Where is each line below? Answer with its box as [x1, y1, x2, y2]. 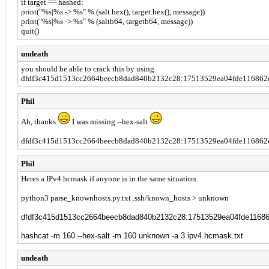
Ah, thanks [21, 116, 58, 126]
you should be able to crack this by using [21, 64, 154, 73]
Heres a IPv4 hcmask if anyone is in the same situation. [21, 174, 198, 183]
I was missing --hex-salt [70, 116, 150, 126]
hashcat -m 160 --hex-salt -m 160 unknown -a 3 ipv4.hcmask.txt [21, 231, 243, 240]
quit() [21, 26, 39, 35]
